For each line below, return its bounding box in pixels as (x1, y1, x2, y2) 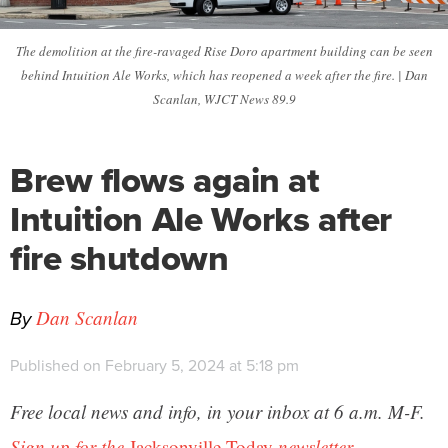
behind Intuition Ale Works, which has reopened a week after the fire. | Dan (20, 66, 428, 84)
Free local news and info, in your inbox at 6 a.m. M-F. (10, 399, 425, 424)
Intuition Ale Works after (10, 193, 392, 245)
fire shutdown (10, 232, 229, 284)
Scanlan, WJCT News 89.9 (152, 90, 296, 108)
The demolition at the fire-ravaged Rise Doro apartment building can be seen (15, 42, 433, 60)
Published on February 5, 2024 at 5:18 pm (10, 354, 299, 377)
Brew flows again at (10, 154, 320, 206)
